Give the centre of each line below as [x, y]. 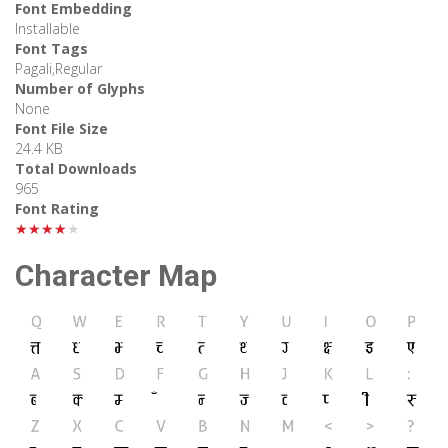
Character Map [116, 276]
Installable [47, 29]
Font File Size [61, 129]
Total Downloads [76, 169]
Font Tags [51, 49]
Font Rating [57, 209]
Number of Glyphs [80, 89]
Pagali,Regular [58, 69]
